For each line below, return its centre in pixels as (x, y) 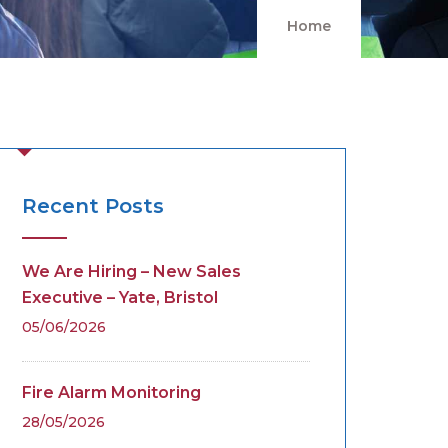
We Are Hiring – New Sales (131, 271)
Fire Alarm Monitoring (111, 392)
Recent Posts (93, 206)
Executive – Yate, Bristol (120, 297)
